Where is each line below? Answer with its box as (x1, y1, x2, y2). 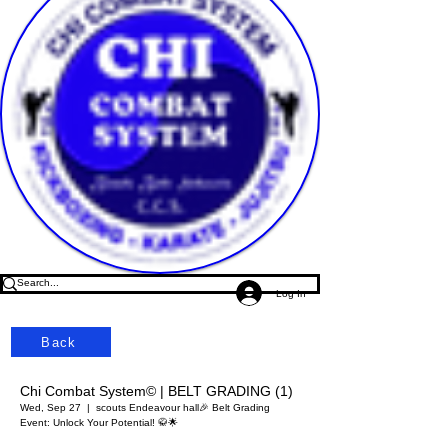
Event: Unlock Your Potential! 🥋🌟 (20, 417, 178, 429)
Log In (276, 287, 306, 299)
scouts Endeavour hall (96, 402, 199, 414)
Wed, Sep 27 (20, 402, 81, 414)
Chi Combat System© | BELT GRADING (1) (20, 383, 293, 400)
